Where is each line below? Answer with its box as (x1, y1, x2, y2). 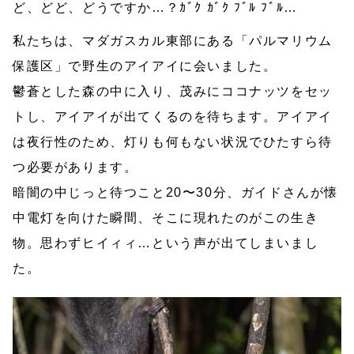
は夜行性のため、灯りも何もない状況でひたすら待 (13, 135, 333, 149)
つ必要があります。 (13, 160, 138, 175)
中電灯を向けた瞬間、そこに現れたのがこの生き (13, 211, 319, 225)
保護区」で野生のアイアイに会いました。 (13, 59, 277, 73)
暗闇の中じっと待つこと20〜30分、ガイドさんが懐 (13, 186, 339, 200)
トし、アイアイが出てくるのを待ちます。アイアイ (13, 110, 333, 124)
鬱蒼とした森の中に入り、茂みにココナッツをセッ (13, 85, 333, 99)
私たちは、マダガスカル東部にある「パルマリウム (13, 34, 333, 48)
